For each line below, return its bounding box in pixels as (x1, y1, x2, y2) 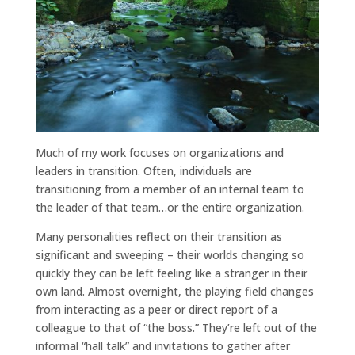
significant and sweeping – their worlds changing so (35, 247, 304, 263)
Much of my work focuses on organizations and (35, 145, 284, 161)
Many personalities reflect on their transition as (35, 229, 282, 245)
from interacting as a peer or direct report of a (35, 302, 277, 318)
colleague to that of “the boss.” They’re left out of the (35, 320, 317, 336)
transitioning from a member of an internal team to (35, 181, 304, 197)
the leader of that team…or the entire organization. (35, 200, 304, 216)
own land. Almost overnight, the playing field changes (35, 284, 314, 300)
